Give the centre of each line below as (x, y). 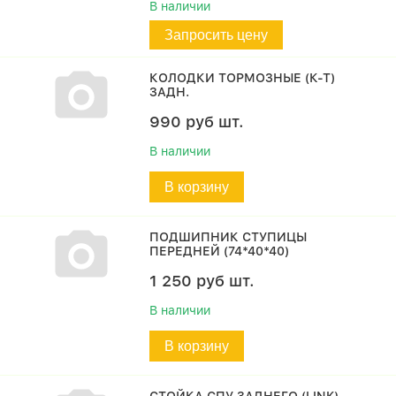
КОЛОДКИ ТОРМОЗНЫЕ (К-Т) (243, 78)
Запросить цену (217, 35)
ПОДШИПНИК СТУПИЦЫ (228, 237)
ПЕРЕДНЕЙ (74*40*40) (220, 251)
